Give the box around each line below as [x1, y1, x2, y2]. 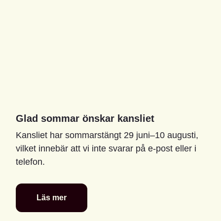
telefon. [15, 156, 45, 167]
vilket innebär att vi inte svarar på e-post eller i [15, 143, 196, 153]
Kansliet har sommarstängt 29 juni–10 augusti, [15, 130, 198, 140]
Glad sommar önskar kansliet [15, 112, 154, 124]
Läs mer [36, 193, 67, 202]
